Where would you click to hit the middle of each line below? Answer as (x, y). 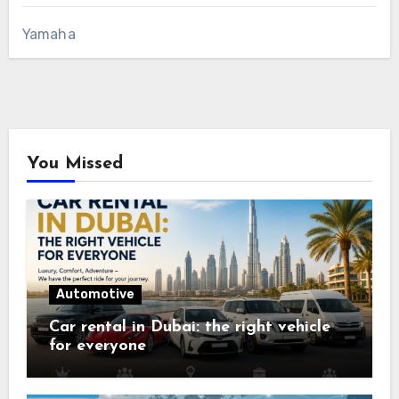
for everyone (97, 346)
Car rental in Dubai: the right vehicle (189, 327)
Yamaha (49, 34)
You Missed (74, 163)
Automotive (95, 294)
